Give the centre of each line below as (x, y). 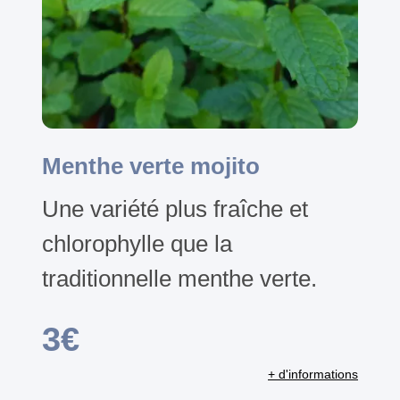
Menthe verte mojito (151, 166)
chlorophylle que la (137, 243)
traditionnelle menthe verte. (179, 278)
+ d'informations (313, 374)
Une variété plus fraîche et (175, 208)
